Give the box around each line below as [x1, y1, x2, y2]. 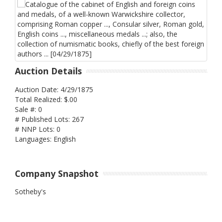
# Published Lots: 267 [15, 114, 84, 124]
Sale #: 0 [15, 104, 42, 114]
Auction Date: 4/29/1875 [15, 84, 93, 94]
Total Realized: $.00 [15, 94, 77, 104]
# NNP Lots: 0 [15, 124, 60, 134]
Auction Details [15, 65, 82, 77]
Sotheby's [15, 187, 46, 197]
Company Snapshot [15, 167, 99, 179]
